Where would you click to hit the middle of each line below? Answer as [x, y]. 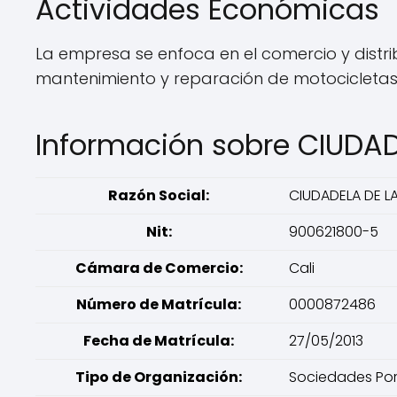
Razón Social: [159, 195]
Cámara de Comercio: [159, 268]
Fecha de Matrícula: [159, 341]
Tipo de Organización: [159, 377]
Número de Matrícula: [159, 304]
